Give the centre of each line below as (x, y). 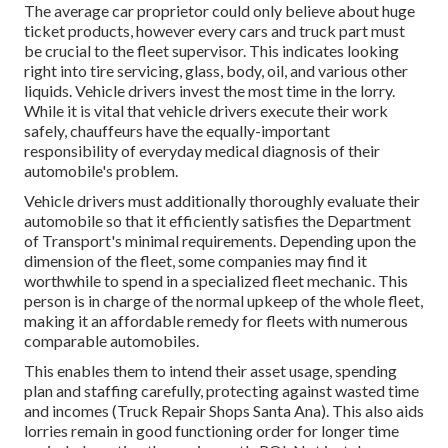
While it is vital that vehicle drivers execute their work (206, 110)
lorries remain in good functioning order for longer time (211, 430)
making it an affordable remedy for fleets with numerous (216, 320)
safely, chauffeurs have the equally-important (177, 130)
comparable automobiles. (111, 340)
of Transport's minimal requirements (148, 240)
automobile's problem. (101, 170)
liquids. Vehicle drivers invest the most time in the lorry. (209, 90)
